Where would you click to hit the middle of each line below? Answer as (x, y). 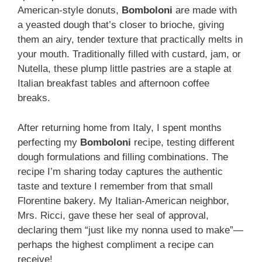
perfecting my (49, 142)
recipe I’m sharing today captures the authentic (120, 171)
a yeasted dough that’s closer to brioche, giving (121, 25)
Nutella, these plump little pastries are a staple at (125, 69)
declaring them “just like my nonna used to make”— (130, 230)
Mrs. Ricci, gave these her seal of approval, (113, 215)
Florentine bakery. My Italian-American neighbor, (123, 201)
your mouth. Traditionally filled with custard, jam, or (129, 54)
